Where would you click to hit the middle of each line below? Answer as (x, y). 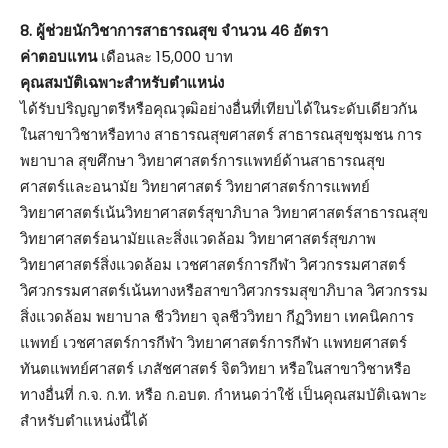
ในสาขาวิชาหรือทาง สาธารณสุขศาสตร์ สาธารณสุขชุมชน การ (221, 134)
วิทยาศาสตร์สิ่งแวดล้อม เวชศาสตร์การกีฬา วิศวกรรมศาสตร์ (213, 264)
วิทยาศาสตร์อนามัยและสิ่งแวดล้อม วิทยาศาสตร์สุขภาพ (198, 238)
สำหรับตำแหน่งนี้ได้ (84, 420)
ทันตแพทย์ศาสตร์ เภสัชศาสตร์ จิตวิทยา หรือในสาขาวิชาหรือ (215, 368)
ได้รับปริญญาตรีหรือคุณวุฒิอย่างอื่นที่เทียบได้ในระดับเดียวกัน (218, 108)
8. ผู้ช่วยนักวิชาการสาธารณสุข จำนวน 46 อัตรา (174, 30)
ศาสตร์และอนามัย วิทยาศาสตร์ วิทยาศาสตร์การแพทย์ (195, 186)
